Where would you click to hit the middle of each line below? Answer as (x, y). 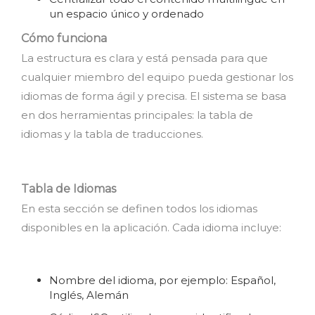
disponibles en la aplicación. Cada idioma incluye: (151, 227)
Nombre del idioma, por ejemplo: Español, (162, 280)
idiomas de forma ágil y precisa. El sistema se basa (154, 96)
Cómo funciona (64, 38)
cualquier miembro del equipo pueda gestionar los (157, 77)
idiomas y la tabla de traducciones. (112, 134)
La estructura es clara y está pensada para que (144, 58)
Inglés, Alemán (89, 295)
